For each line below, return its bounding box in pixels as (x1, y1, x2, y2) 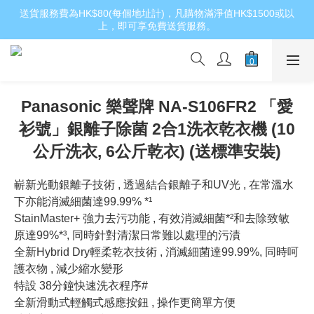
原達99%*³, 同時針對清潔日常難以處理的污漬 (14, 229, 240, 241)
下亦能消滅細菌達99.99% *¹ (14, 196, 152, 207)
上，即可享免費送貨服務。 (98, 20, 216, 32)
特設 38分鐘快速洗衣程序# (14, 280, 148, 292)
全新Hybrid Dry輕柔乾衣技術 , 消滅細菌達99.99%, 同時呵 (14, 246, 299, 258)
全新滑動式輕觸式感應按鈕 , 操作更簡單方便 (14, 296, 235, 308)
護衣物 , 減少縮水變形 (14, 263, 123, 275)
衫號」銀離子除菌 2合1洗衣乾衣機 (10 (19, 120, 295, 138)
